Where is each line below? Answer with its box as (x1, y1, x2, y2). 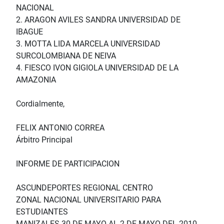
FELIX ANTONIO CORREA (16, 123, 104, 133)
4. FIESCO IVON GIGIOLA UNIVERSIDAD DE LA (16, 63, 178, 73)
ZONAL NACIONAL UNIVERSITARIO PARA (16, 195, 161, 205)
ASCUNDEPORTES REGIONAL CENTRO (16, 183, 153, 193)
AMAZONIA (16, 75, 56, 85)
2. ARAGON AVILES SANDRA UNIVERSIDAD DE (16, 15, 180, 25)
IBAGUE (16, 27, 43, 37)
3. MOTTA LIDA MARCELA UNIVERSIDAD (16, 39, 160, 49)
